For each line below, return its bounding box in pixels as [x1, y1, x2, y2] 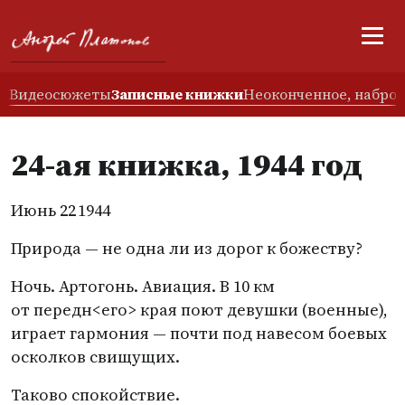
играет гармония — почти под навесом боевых [11, 322, 387, 344]
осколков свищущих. [11, 345, 180, 368]
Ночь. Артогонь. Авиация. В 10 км [11, 275, 275, 297]
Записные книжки [111, 84, 243, 104]
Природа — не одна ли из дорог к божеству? [11, 237, 363, 259]
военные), [307, 298, 388, 321]
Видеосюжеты [9, 84, 111, 104]
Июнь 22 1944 [11, 199, 110, 221]
